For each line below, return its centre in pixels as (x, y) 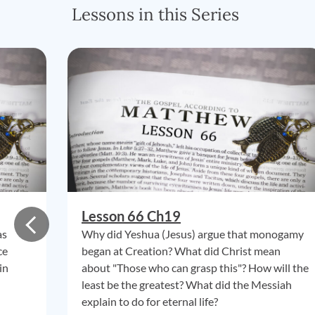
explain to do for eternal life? (150, 301)
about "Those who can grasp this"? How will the (195, 268)
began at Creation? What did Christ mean (181, 251)
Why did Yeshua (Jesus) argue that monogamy (193, 234)
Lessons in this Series (155, 14)
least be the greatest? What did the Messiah (187, 284)
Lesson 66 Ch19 (131, 216)
